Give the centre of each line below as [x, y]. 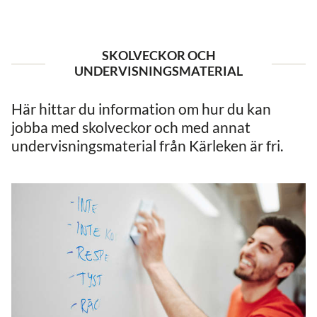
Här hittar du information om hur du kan [141, 109]
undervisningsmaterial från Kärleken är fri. [149, 146]
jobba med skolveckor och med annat [131, 127]
